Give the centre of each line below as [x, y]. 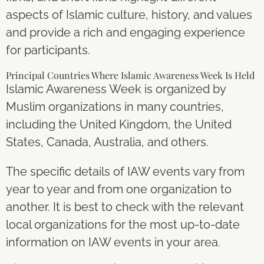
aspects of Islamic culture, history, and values [129, 15]
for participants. [49, 50]
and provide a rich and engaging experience [126, 32]
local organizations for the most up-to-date [123, 225]
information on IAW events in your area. [113, 242]
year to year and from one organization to [119, 189]
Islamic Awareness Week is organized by [116, 89]
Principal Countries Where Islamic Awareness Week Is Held [130, 75]
